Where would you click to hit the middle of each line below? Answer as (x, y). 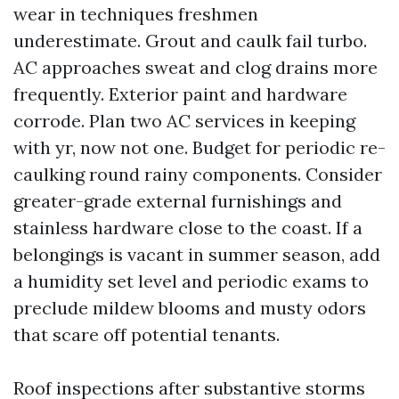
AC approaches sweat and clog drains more (195, 67)
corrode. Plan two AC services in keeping (184, 121)
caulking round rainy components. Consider (198, 174)
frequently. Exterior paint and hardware (180, 94)
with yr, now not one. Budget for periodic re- (199, 147)
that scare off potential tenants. (147, 334)
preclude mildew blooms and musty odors (190, 308)
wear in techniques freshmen (136, 14)
